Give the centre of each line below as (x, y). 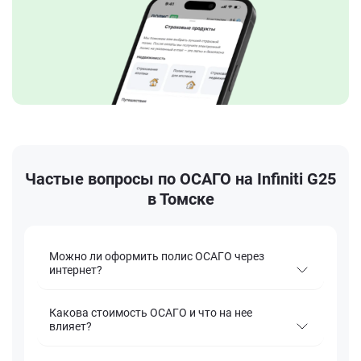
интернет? (76, 270)
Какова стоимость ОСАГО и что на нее (151, 313)
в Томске (180, 199)
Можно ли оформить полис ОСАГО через (157, 257)
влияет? (71, 327)
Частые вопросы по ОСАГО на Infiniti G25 (180, 179)
